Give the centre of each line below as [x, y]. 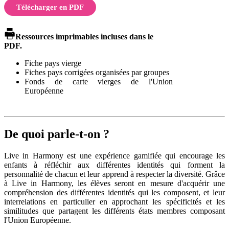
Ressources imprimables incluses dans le [85, 37]
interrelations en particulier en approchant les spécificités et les [114, 201]
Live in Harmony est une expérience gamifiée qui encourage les [114, 155]
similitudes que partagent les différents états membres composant [114, 211]
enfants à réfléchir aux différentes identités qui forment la [114, 165]
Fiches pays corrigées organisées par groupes [97, 73]
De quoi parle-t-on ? [57, 134]
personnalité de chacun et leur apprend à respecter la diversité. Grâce [114, 174]
